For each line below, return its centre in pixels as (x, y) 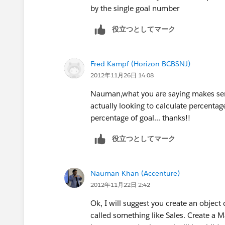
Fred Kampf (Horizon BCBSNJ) (140, 64)
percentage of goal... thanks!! (140, 118)
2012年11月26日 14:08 (122, 75)
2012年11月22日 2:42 (120, 184)
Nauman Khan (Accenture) (135, 173)
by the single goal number (135, 8)
